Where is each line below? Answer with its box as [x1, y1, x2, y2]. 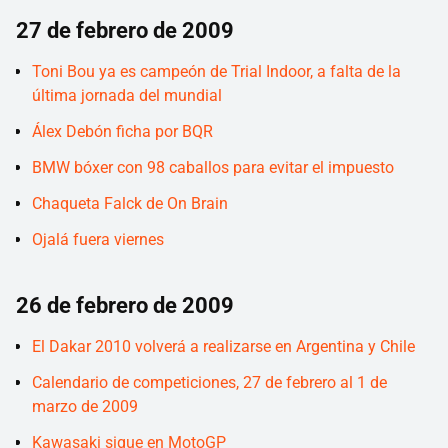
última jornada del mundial [32, 86, 222, 106]
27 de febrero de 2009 [16, 17, 234, 43]
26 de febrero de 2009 [16, 292, 234, 318]
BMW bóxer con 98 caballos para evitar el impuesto [32, 158, 394, 178]
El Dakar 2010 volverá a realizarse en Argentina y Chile [32, 336, 415, 356]
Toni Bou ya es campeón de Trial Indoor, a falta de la [32, 62, 401, 82]
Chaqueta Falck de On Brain [32, 194, 228, 214]
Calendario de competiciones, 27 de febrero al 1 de [32, 372, 387, 392]
